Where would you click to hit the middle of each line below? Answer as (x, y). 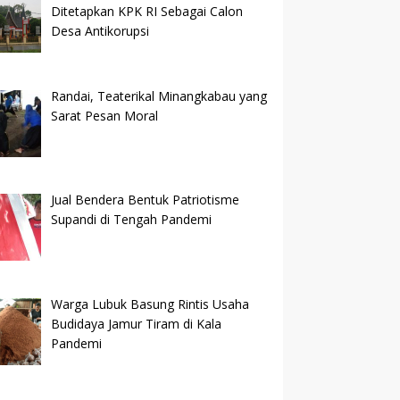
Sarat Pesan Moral (104, 115)
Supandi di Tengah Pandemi (131, 220)
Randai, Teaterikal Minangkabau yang (158, 96)
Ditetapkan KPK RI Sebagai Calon (146, 11)
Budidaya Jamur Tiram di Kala (136, 323)
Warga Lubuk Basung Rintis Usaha (150, 304)
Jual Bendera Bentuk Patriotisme (145, 200)
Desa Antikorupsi (100, 30)
